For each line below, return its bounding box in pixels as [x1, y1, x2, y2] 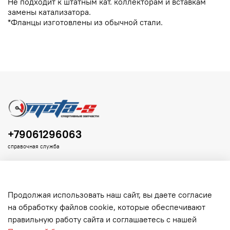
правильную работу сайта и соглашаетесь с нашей [8, 214, 197, 225]
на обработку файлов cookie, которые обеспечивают [8, 202, 205, 213]
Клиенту [12, 209, 43, 220]
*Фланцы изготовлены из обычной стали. [8, 17, 163, 28]
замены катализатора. [8, 7, 91, 17]
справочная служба [8, 143, 60, 150]
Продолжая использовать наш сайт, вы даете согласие [8, 189, 212, 200]
